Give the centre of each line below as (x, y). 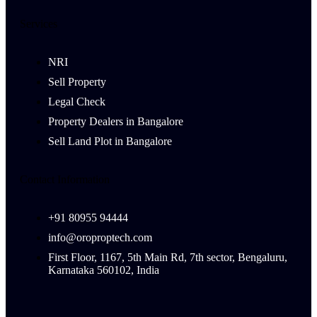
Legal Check (77, 102)
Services (39, 24)
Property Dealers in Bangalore (116, 121)
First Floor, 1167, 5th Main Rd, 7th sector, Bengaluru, (168, 257)
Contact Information (65, 179)
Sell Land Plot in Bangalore (110, 141)
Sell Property (77, 82)
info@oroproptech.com (100, 237)
